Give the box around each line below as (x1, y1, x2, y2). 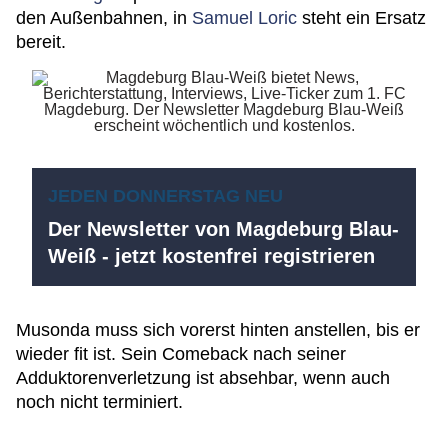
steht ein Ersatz (297, 8, 426, 28)
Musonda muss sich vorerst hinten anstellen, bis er (16, 320, 420, 340)
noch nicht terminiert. (16, 392, 183, 412)
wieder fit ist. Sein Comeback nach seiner (16, 344, 346, 364)
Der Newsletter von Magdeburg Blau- (48, 218, 399, 240)
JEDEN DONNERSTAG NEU (48, 186, 283, 206)
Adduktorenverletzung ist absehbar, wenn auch (16, 368, 390, 388)
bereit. (16, 32, 66, 52)
